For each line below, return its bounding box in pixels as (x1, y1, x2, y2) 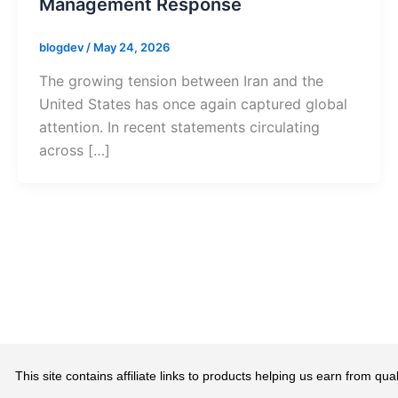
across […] (39, 141, 110, 160)
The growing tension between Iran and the (39, 72, 323, 91)
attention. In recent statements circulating (39, 118, 320, 137)
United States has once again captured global (39, 95, 347, 114)
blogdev (39, 40, 86, 55)
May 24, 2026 (93, 40, 170, 55)
